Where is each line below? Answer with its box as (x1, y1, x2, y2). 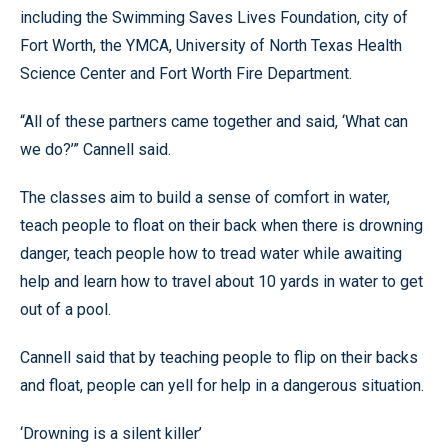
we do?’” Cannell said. (20, 140, 171, 159)
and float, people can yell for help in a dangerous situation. (20, 376, 424, 395)
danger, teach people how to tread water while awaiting (20, 244, 402, 263)
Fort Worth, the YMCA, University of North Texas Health (20, 36, 402, 55)
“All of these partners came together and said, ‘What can (20, 112, 408, 131)
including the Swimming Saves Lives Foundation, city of (20, 8, 408, 27)
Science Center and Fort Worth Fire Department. (20, 64, 352, 83)
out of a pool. (20, 300, 111, 319)
